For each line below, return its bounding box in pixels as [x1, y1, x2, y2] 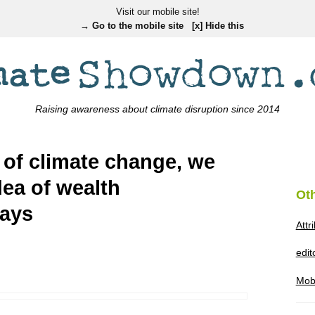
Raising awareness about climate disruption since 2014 [35, 103, 280, 115]
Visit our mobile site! [115, 6, 200, 17]
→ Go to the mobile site [79, 20, 184, 31]
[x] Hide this [191, 20, 244, 31]
